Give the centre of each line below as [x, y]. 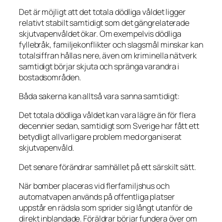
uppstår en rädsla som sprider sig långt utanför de [106, 207]
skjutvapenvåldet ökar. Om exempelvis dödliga [100, 33]
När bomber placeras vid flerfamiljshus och [94, 186]
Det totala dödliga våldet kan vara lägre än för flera [107, 115]
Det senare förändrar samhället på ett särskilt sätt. [108, 167]
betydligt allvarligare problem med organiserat [100, 137]
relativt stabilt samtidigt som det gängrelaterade [104, 23]
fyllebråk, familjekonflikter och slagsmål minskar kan [111, 44]
